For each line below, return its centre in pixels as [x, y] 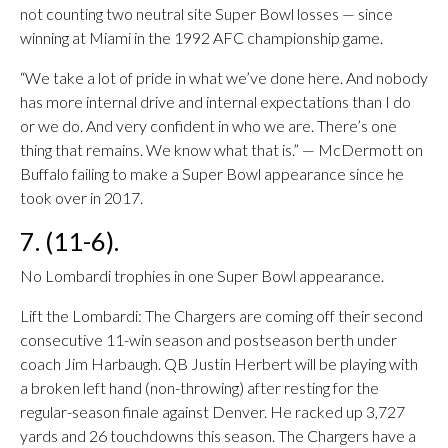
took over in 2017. [81, 197]
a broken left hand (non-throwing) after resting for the [199, 387]
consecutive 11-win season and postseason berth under [208, 339]
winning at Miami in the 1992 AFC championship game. [201, 37]
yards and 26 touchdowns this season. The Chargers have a [218, 435]
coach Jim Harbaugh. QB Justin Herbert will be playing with [219, 363]
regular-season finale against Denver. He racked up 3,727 [212, 411]
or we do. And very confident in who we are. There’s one [208, 125]
